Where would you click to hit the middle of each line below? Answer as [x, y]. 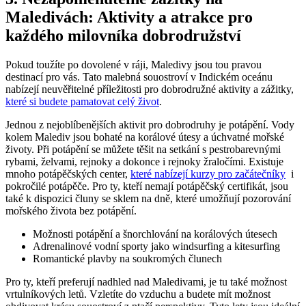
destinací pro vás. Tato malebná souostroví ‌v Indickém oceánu [139, 77]
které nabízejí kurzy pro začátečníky [208, 174]
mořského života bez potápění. [71, 211]
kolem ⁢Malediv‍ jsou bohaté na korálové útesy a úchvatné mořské [145, 137]
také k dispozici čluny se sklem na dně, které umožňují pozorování [148, 199]
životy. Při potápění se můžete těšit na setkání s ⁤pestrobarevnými [143, 150]
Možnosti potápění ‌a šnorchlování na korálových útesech [155, 234]
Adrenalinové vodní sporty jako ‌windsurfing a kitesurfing [156, 247]
